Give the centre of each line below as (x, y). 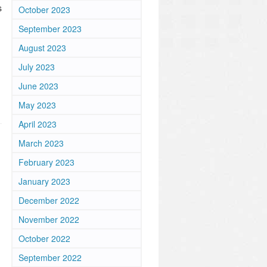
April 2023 (38, 124)
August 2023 (42, 48)
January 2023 (44, 181)
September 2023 (50, 29)
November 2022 (49, 219)
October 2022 (44, 238)
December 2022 (49, 200)
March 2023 (41, 143)
